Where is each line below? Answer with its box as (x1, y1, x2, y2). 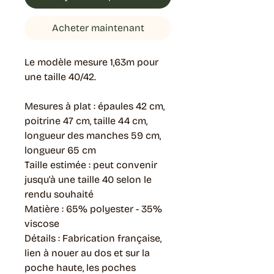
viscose (24, 217, 59, 229)
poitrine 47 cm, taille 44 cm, (24, 114, 147, 127)
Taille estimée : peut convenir (24, 158, 157, 171)
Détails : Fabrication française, (24, 232, 161, 244)
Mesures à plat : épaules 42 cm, (24, 100, 165, 112)
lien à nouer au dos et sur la (24, 246, 150, 259)
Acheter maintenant (51, 21, 144, 34)
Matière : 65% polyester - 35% (24, 202, 162, 215)
